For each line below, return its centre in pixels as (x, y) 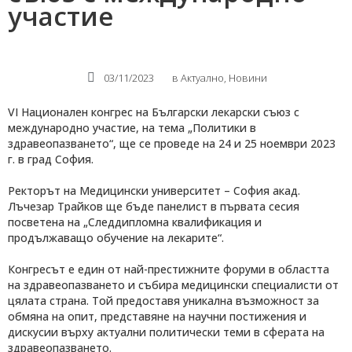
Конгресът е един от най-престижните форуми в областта (169, 269)
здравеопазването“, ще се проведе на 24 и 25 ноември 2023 (172, 143)
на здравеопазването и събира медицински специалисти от (173, 284)
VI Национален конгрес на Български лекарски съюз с (154, 112)
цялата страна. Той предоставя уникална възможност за (163, 300)
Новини (248, 77)
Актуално (202, 77)
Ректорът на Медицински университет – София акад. (154, 190)
